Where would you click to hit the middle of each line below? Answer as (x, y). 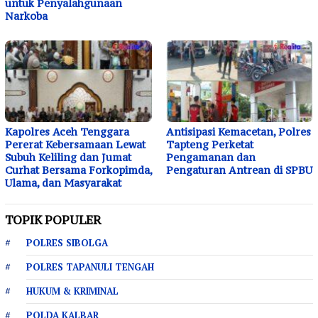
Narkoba (26, 16)
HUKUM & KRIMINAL (72, 291)
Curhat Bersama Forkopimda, (78, 170)
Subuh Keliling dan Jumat (68, 158)
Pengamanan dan (211, 158)
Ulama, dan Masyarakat (63, 183)
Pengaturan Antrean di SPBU (239, 170)
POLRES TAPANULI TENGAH (90, 267)
